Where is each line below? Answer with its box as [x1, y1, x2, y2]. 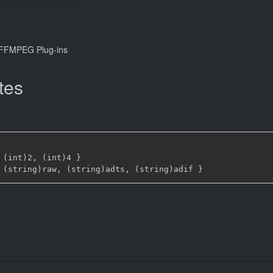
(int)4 [37, 153, 76, 162]
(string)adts [62, 165, 125, 174]
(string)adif [130, 165, 198, 174]
